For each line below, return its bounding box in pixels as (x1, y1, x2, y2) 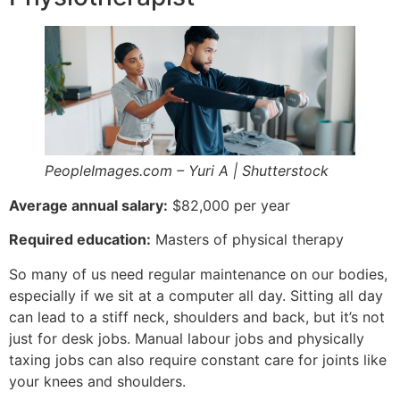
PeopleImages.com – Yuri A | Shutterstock (45, 161, 329, 179)
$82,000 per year (168, 196, 290, 214)
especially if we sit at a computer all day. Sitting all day (9, 286, 383, 304)
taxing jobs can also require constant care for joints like (9, 350, 387, 369)
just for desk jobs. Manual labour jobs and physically (9, 329, 364, 347)
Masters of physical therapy (151, 230, 344, 249)
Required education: (9, 230, 151, 249)
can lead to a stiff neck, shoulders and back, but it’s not (9, 307, 385, 326)
